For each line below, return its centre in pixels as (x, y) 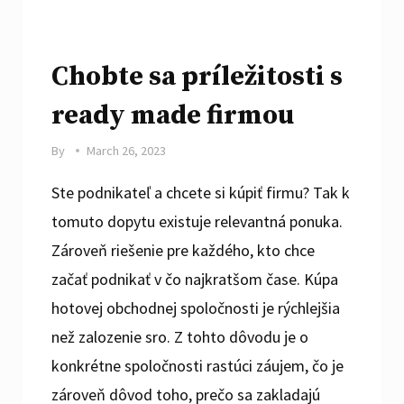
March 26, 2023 (126, 150)
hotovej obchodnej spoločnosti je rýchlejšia (196, 308)
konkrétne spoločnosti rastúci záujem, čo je (198, 365)
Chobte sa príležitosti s (197, 76)
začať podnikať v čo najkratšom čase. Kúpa (195, 279)
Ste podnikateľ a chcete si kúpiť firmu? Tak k (201, 192)
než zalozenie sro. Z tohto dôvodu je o (180, 336)
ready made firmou (173, 115)
